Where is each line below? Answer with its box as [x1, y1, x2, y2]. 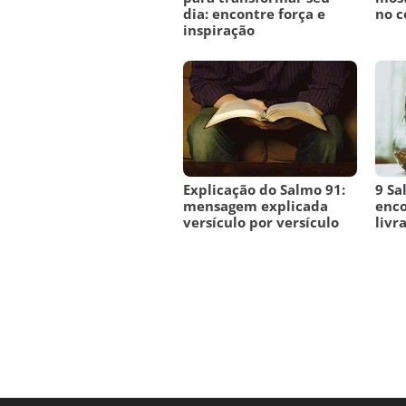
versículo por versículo [183, 213, 339, 232]
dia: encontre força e [183, 5, 325, 24]
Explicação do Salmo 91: [183, 180, 345, 199]
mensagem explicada [183, 197, 328, 216]
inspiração [183, 21, 255, 40]
